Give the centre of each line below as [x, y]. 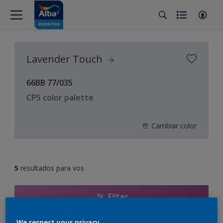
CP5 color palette [60, 98]
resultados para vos [52, 168]
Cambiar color [174, 126]
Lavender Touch [66, 59]
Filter [118, 196]
